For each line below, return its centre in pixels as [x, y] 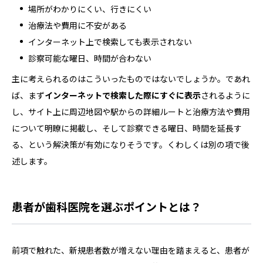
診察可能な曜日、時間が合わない [90, 58]
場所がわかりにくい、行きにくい [90, 9]
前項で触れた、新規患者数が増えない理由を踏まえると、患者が [131, 250]
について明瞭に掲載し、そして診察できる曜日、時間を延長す [127, 128]
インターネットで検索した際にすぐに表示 [123, 95]
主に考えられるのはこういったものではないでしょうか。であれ [131, 78]
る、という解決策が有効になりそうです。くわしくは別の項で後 [131, 144]
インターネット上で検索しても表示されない [110, 41]
